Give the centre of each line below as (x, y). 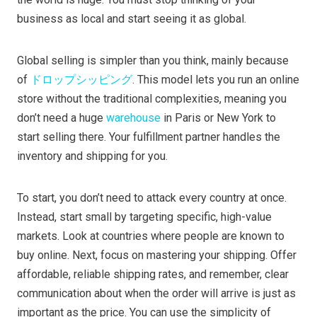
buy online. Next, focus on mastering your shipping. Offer (157, 255)
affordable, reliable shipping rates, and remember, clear (153, 274)
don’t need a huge (62, 117)
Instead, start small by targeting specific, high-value (144, 217)
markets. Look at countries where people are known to (151, 236)
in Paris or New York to (220, 117)
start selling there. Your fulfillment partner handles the (149, 137)
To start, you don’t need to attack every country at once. (152, 197)
